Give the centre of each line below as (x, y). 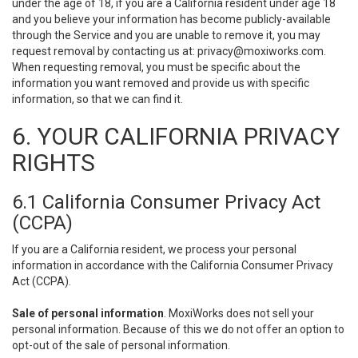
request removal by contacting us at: (105, 51)
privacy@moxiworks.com (261, 51)
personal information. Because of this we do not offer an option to (178, 329)
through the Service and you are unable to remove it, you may (166, 35)
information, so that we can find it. (97, 99)
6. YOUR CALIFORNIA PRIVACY (176, 136)
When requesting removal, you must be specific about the (156, 67)
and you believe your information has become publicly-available (171, 19)
